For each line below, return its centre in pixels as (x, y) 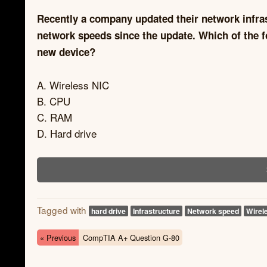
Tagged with (63, 210)
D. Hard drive (67, 133)
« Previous (58, 237)
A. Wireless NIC (73, 85)
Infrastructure (156, 211)
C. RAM (55, 117)
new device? (66, 52)
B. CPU (54, 101)
